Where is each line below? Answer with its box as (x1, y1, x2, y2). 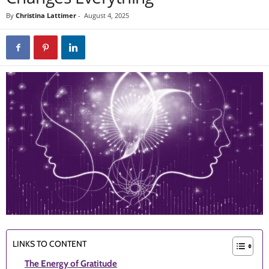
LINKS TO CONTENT (13, 238, 86, 249)
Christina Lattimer (16, 11, 76, 20)
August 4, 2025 (84, 11, 129, 20)
